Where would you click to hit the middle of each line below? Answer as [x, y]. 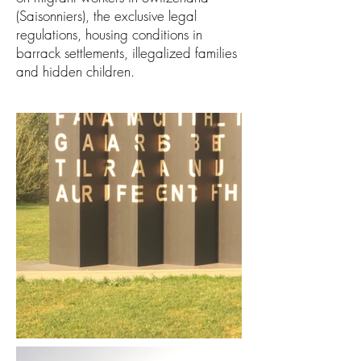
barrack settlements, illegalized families [127, 53]
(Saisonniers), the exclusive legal [106, 16]
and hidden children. [75, 71]
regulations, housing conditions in [109, 34]
